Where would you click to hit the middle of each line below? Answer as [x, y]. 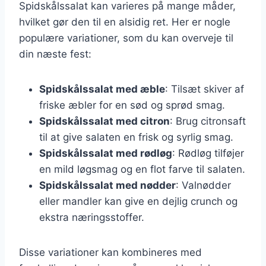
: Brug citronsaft [208, 121]
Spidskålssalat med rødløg [106, 153]
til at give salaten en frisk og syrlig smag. [136, 137]
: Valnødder [203, 185]
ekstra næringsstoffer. [92, 217]
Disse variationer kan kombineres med [110, 252]
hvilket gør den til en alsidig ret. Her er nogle [125, 22]
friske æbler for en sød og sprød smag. [132, 105]
